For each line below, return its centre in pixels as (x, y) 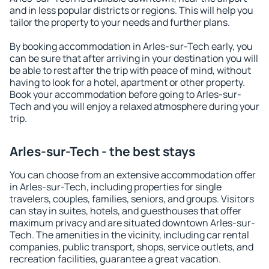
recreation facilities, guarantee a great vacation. (115, 259)
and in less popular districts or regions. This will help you (131, 10)
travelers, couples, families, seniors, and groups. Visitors (132, 199)
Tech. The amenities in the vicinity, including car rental (129, 235)
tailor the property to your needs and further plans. (120, 22)
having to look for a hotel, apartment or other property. (127, 82)
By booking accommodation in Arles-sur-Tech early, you (131, 46)
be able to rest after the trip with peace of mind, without (130, 70)
